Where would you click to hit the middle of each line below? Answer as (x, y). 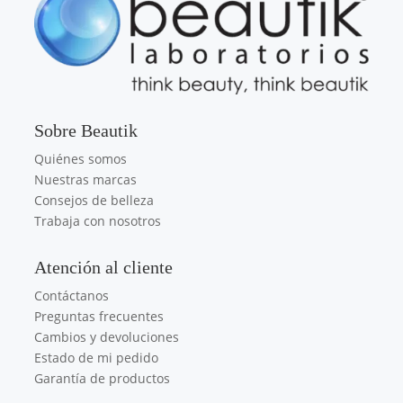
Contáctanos (72, 296)
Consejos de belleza (94, 201)
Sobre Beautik (86, 131)
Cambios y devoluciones (107, 337)
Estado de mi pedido (97, 358)
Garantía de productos (103, 379)
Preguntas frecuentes (99, 317)
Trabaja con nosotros (98, 221)
